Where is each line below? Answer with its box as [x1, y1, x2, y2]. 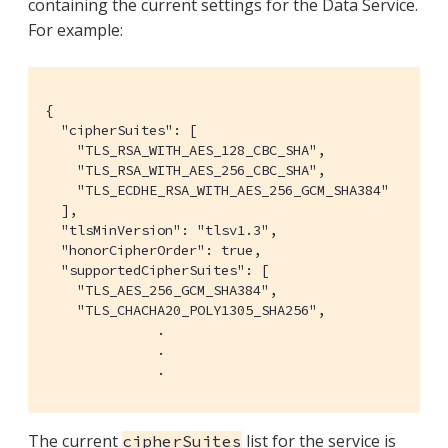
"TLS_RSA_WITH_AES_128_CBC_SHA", [45, 140, 325, 159]
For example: [28, 18, 123, 41]
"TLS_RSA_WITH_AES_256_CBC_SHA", [45, 160, 325, 179]
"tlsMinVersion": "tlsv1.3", [45, 220, 277, 239]
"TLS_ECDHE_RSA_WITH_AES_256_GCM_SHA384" [45, 180, 389, 199]
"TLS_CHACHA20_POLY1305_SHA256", [45, 300, 325, 319]
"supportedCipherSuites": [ [45, 260, 269, 279]
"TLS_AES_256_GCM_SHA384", [45, 280, 277, 299]
